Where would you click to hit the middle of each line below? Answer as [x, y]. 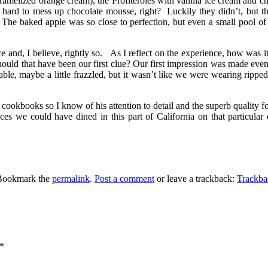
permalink [71, 178]
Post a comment [124, 178]
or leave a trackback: [196, 178]
